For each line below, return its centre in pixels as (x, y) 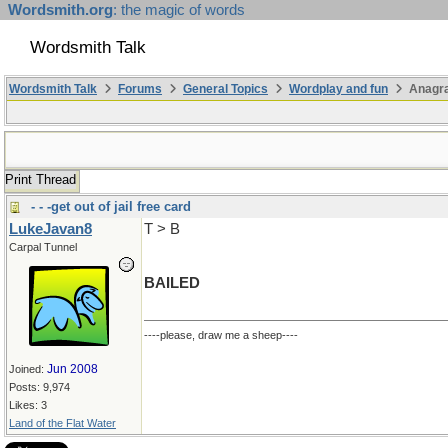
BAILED (172, 283)
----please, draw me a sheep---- (221, 335)
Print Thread (40, 179)
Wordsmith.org (60, 10)
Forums (140, 89)
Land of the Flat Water (62, 423)
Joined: (28, 369)
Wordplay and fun (338, 89)
